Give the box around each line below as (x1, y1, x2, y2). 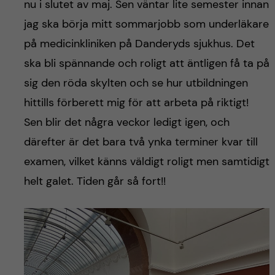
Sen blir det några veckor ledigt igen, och (23, 114, 230, 130)
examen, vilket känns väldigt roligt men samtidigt (23, 153, 269, 169)
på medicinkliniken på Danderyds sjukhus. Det (23, 36, 255, 51)
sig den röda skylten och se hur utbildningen (23, 75, 248, 90)
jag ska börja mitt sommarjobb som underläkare (23, 16, 269, 31)
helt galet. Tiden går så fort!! (23, 173, 166, 188)
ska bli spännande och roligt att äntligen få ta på (23, 55, 269, 71)
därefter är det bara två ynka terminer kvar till (23, 134, 258, 149)
